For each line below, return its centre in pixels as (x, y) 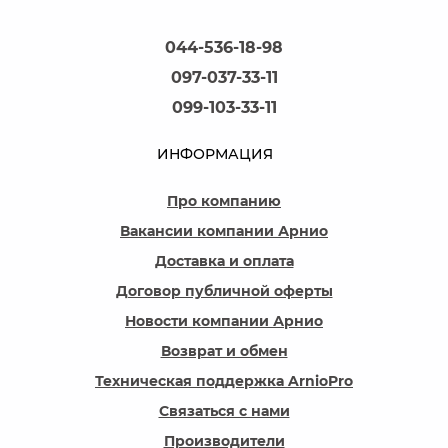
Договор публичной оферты (224, 291)
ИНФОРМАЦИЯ (215, 154)
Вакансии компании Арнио (224, 231)
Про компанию (224, 201)
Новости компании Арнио (224, 321)
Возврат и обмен (224, 351)
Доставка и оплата (224, 261)
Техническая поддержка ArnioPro (224, 381)
